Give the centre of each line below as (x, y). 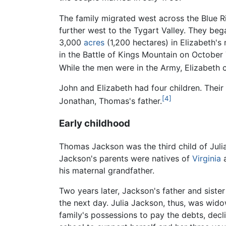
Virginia (207, 158)
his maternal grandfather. (107, 170)
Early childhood (95, 124)
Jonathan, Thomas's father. (110, 101)
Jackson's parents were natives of (126, 158)
